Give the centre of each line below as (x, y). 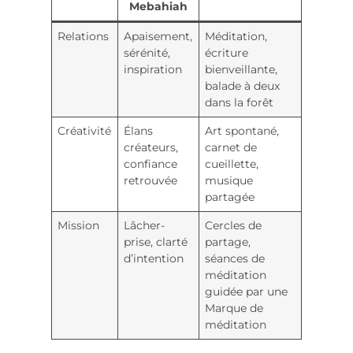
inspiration (153, 69)
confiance (151, 163)
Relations (84, 36)
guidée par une (247, 291)
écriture (227, 52)
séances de (235, 258)
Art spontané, (242, 130)
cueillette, (232, 163)
